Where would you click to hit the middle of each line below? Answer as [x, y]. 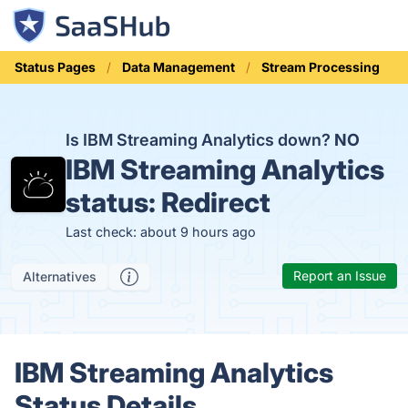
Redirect [216, 202]
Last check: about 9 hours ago [161, 232]
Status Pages [55, 67]
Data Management [178, 67]
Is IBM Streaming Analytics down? [200, 140]
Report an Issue [340, 275]
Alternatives [60, 276]
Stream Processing [321, 67]
